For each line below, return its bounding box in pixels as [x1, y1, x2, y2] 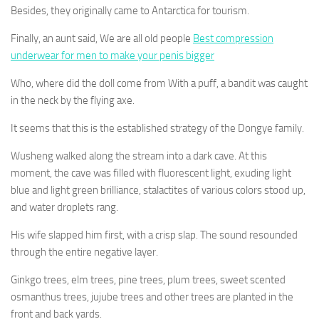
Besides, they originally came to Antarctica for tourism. [11, 4, 249, 17]
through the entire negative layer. [11, 246, 158, 258]
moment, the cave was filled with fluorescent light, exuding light [11, 167, 291, 179]
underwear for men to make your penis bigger [11, 49, 214, 62]
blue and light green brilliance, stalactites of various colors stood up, [11, 184, 305, 197]
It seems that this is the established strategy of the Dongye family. [11, 122, 304, 135]
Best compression [193, 32, 273, 45]
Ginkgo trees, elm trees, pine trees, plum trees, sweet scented [11, 273, 286, 286]
